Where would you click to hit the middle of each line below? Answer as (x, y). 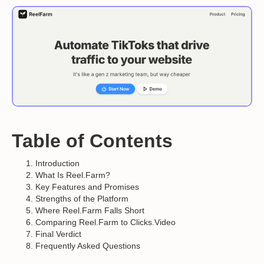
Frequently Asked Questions (88, 246)
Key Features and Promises (87, 187)
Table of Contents (92, 141)
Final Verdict (58, 234)
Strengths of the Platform (82, 199)
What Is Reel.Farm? (73, 175)
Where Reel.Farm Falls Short (90, 211)
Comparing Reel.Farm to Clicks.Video (105, 222)
